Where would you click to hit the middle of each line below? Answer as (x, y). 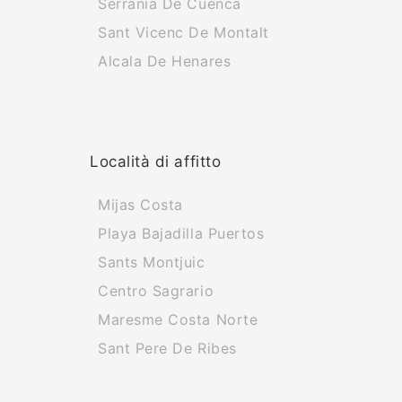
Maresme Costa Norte (178, 319)
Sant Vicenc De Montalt (184, 32)
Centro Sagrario (156, 291)
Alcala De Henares (165, 61)
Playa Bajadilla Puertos (181, 233)
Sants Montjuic (152, 262)
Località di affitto (156, 162)
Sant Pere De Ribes (167, 348)
